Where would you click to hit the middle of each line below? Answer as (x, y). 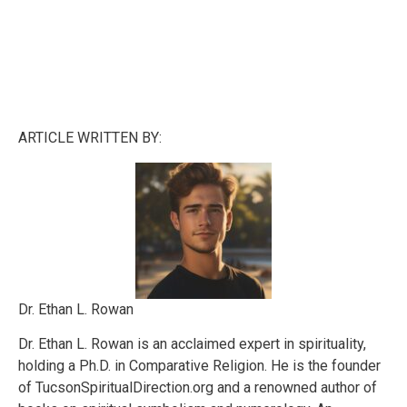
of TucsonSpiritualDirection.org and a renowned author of (198, 387)
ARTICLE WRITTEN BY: (90, 138)
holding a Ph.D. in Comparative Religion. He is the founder (199, 365)
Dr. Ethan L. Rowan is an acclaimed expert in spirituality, (192, 343)
